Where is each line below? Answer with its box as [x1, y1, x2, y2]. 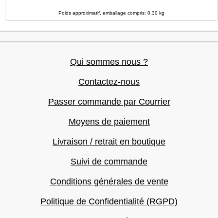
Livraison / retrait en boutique [53, 137, 165, 146]
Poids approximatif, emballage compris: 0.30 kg [58, 10, 164, 16]
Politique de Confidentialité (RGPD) [40, 197, 178, 206]
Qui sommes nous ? [70, 57, 148, 67]
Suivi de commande [71, 157, 147, 166]
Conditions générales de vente [50, 177, 168, 186]
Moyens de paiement [68, 117, 150, 127]
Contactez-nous [78, 77, 140, 87]
